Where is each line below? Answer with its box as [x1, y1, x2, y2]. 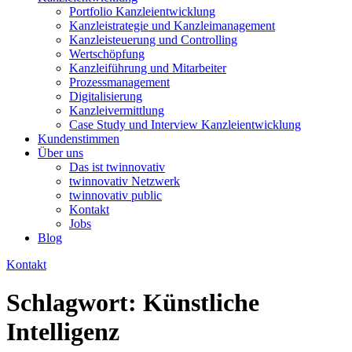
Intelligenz [6, 317, 119, 346]
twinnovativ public [69, 189, 162, 202]
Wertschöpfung [69, 47, 145, 60]
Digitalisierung [69, 90, 142, 103]
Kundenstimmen [38, 132, 119, 145]
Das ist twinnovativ [69, 160, 165, 174]
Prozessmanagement [69, 75, 170, 89]
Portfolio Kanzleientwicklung [69, 5, 215, 18]
